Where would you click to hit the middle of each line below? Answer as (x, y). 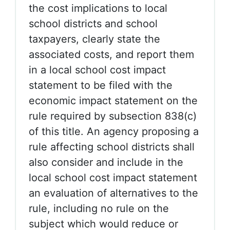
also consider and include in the (106, 162)
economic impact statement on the (113, 101)
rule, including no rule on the (99, 208)
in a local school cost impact (97, 70)
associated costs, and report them (111, 54)
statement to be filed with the (101, 85)
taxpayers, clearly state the (94, 39)
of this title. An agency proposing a (114, 131)
